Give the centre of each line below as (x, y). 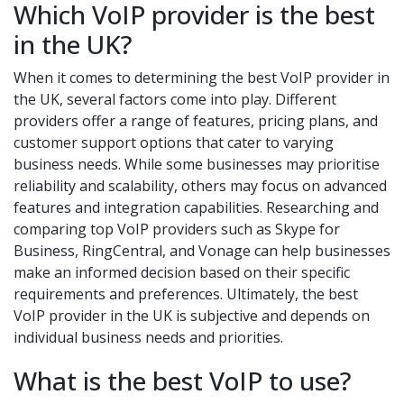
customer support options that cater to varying (174, 143)
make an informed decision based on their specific (182, 273)
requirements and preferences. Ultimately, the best (186, 294)
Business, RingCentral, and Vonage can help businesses (202, 251)
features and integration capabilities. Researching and (196, 208)
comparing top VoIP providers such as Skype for (177, 230)
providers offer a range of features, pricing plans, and (196, 121)
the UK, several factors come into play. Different (175, 100)
